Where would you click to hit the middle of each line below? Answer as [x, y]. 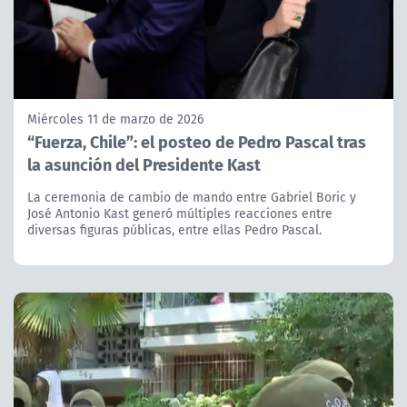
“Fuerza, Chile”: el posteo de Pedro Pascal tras [197, 142]
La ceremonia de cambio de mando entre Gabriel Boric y [192, 198]
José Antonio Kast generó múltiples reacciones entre [180, 214]
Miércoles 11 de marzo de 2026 [115, 119]
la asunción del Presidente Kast [144, 164]
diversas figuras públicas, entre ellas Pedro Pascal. [174, 230]
